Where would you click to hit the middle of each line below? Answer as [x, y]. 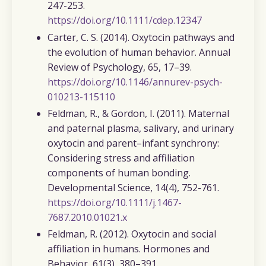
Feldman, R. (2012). [88, 234]
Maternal [208, 113]
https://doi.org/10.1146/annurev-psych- [135, 82]
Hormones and [176, 248]
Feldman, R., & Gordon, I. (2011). [117, 113]
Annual [215, 52]
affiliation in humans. [95, 248]
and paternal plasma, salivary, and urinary [141, 128]
